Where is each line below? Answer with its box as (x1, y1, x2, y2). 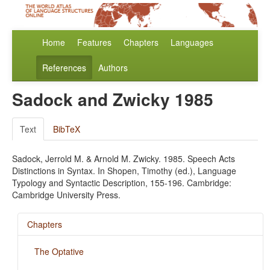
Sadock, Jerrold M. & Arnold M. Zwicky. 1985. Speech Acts (12, 152, 235, 165)
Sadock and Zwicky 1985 (12, 87, 213, 112)
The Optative (34, 245, 84, 258)
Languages (171, 36, 213, 49)
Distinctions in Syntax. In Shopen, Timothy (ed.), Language (12, 165, 236, 177)
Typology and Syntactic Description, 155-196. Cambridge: (12, 177, 231, 189)
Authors (98, 61, 128, 74)
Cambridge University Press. (12, 189, 121, 201)
